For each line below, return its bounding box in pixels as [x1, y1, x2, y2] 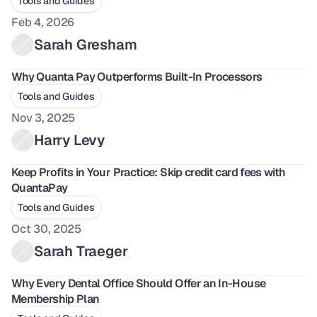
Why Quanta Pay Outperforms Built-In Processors [11, 69, 263, 84]
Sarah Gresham [34, 35, 137, 54]
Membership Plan [11, 292, 100, 306]
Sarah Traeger [34, 242, 128, 260]
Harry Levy [34, 131, 105, 149]
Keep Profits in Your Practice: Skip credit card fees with [11, 165, 286, 180]
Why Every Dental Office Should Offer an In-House [11, 276, 266, 291]
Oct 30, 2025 [11, 221, 82, 236]
